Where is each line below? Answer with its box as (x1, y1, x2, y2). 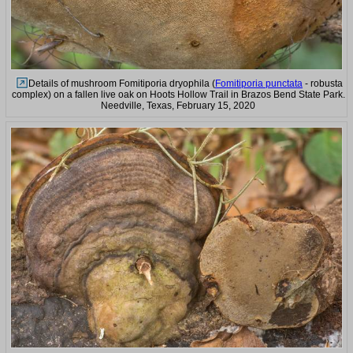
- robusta (303, 77, 343, 89)
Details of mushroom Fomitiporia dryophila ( (28, 77, 215, 89)
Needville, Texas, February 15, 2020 (101, 99, 255, 111)
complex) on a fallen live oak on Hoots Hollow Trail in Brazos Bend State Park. (11, 88, 345, 100)
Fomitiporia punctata (215, 77, 303, 89)
